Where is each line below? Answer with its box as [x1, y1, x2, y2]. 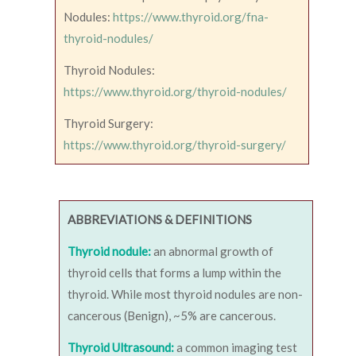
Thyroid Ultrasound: [68, 339, 176, 354]
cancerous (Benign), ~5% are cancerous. [68, 308, 276, 323]
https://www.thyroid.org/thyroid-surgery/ [64, 137, 286, 152]
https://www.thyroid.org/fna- [113, 9, 269, 24]
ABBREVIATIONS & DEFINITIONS [68, 211, 252, 226]
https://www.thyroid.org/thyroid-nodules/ [64, 83, 287, 99]
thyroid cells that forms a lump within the [68, 265, 281, 280]
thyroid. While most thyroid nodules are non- [68, 286, 303, 301]
